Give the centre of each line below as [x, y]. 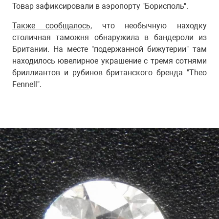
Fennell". [27, 84]
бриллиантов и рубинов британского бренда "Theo [109, 73]
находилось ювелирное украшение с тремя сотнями [109, 61]
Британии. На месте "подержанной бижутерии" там [109, 49]
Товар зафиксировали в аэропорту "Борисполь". [100, 6]
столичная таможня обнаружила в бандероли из [109, 37]
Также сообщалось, [52, 26]
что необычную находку [149, 26]
